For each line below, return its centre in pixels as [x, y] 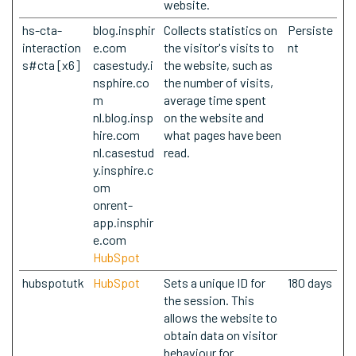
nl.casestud [124, 152]
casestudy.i [123, 65]
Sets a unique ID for [215, 282]
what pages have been [222, 135]
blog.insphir [124, 30]
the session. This [209, 300]
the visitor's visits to [219, 47]
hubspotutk [53, 282]
